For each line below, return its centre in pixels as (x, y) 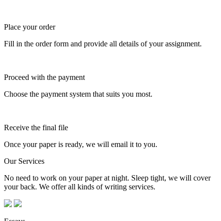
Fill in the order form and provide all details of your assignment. (103, 43)
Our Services (24, 161)
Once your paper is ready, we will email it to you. (81, 144)
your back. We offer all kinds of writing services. (80, 186)
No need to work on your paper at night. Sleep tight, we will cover (107, 178)
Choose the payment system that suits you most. (78, 94)
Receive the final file (36, 127)
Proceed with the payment (44, 77)
